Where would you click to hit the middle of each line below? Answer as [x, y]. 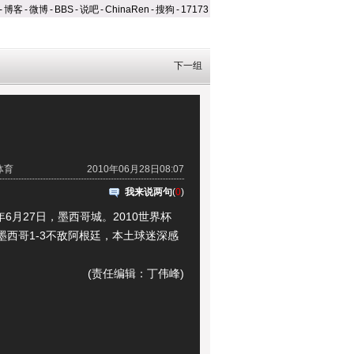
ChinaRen [127, 9]
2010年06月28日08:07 [136, 169]
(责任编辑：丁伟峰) [136, 273]
